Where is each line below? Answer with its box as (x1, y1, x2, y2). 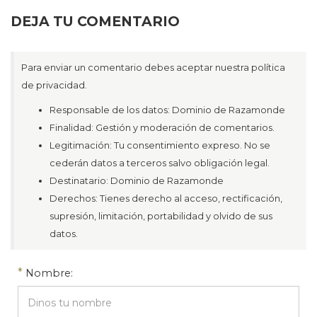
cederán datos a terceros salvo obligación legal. (50, 158, 270, 169)
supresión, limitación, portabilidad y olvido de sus (50, 211, 272, 222)
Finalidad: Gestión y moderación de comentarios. (50, 122, 275, 134)
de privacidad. (21, 80, 87, 91)
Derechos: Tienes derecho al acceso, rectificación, (50, 193, 282, 204)
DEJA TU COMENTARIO (11, 13, 180, 30)
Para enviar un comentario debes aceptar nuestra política (21, 62, 285, 74)
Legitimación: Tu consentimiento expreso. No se (50, 140, 270, 151)
